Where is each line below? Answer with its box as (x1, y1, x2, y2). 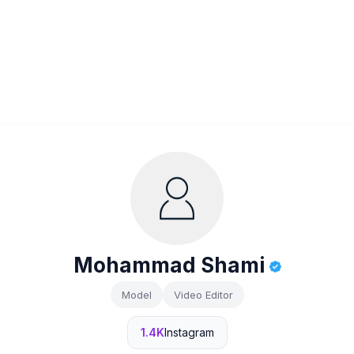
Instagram (164, 326, 214, 339)
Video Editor (173, 288, 233, 301)
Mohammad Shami (73, 253, 269, 277)
